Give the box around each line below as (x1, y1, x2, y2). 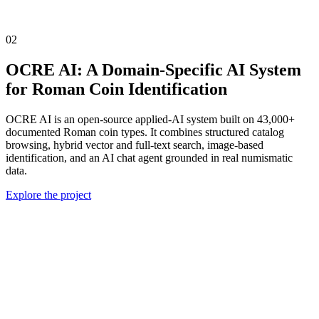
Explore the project (6, 188, 91, 201)
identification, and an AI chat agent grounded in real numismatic (6, 151, 293, 164)
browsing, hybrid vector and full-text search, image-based (6, 138, 263, 151)
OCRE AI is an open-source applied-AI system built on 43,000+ (6, 113, 295, 125)
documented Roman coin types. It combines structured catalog (6, 125, 284, 138)
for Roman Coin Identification (6, 79, 227, 98)
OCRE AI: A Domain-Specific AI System (6, 60, 301, 79)
